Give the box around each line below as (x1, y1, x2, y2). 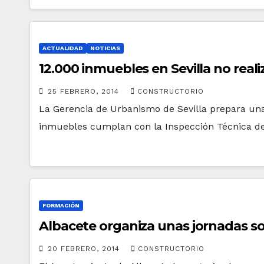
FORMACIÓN (42, 202, 80, 209)
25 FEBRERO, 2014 (48, 87, 122, 95)
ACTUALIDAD (42, 45, 83, 51)
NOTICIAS (90, 45, 120, 51)
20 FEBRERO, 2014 (48, 245, 123, 253)
